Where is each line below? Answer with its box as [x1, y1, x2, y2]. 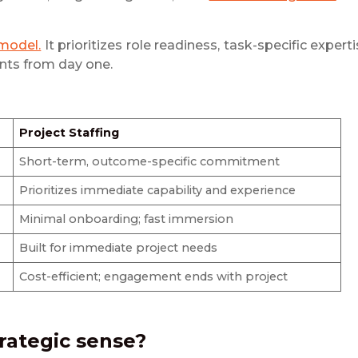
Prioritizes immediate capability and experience [19, 183, 296, 198]
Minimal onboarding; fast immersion [19, 212, 234, 227]
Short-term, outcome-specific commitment [19, 154, 280, 169]
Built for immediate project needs [19, 241, 218, 256]
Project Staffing [19, 125, 120, 141]
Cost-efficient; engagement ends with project [19, 269, 288, 284]
